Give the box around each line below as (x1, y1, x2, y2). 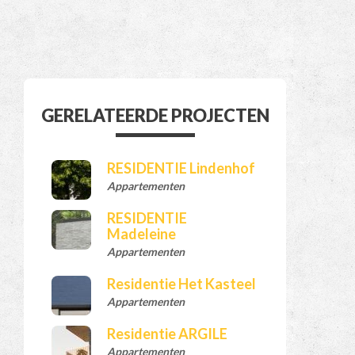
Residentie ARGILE (107, 325, 228, 343)
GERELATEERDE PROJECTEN (40, 105, 269, 127)
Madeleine (107, 225, 177, 243)
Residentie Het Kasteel (107, 275, 257, 293)
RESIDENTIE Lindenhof (107, 159, 256, 177)
